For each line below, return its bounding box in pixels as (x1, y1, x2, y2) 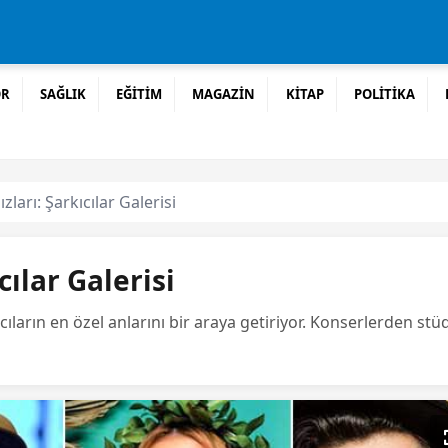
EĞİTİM (116, 85, 163, 103)
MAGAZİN (192, 85, 256, 103)
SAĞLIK (40, 85, 87, 103)
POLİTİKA (353, 85, 415, 103)
